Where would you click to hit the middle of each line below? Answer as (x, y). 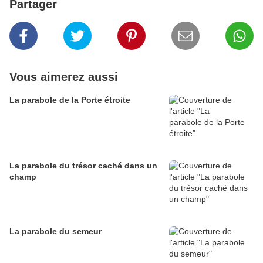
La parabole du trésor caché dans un (83, 166)
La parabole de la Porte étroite (70, 100)
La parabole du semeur (55, 232)
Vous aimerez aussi (64, 77)
